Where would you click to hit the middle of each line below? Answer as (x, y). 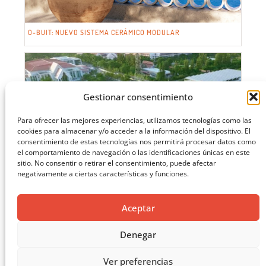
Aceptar (138, 208)
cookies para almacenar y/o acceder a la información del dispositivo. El (134, 131)
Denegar (138, 234)
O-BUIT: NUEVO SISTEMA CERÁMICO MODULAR (104, 32)
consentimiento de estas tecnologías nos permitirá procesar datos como (136, 142)
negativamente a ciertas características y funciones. (103, 174)
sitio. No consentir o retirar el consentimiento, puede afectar (116, 163)
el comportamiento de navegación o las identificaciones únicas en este (133, 152)
